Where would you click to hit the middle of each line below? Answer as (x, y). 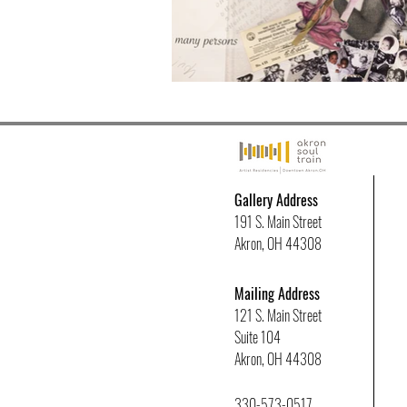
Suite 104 (258, 337)
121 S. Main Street (278, 315)
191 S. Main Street (278, 222)
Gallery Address (276, 200)
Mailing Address (277, 293)
